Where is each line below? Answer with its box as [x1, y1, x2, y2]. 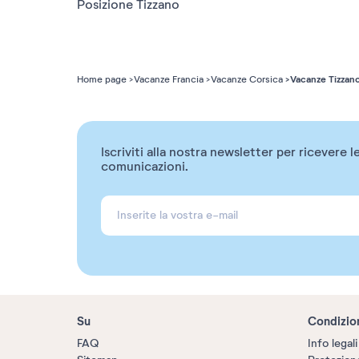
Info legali [308, 337, 357, 350]
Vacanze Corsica [211, 74, 283, 85]
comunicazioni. [101, 159, 188, 175]
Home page [77, 74, 127, 85]
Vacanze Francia [134, 74, 204, 85]
